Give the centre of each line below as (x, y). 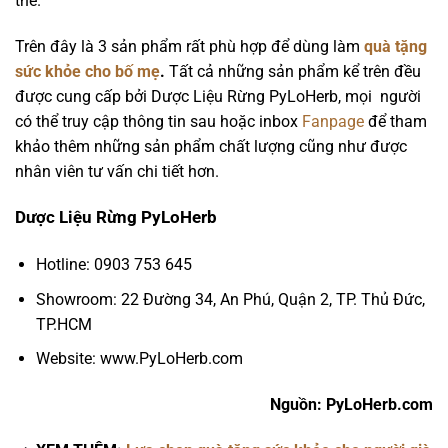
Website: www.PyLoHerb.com (139, 359)
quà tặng (395, 46)
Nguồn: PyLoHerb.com (351, 405)
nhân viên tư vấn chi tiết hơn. (117, 171)
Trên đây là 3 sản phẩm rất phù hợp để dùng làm (189, 46)
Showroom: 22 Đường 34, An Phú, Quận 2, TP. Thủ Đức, (230, 299)
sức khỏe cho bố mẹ (87, 71)
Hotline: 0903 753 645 (113, 265)
